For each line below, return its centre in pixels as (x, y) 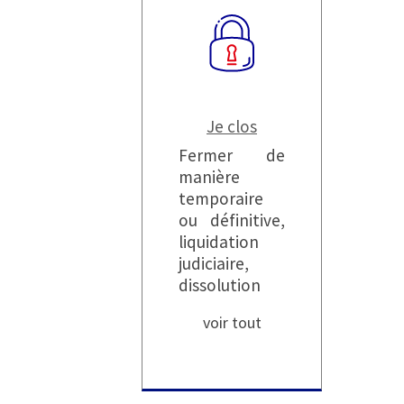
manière (209, 176)
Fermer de (232, 155)
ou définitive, (232, 220)
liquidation (219, 241)
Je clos (232, 126)
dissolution (220, 285)
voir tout (232, 322)
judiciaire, (214, 263)
